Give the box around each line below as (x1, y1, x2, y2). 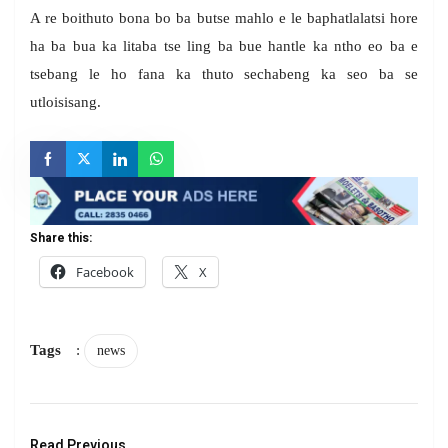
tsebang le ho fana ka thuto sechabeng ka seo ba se (30, 66, 418, 83)
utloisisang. (30, 94, 101, 111)
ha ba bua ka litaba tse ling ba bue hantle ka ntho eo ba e (30, 38, 418, 55)
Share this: (30, 228, 92, 247)
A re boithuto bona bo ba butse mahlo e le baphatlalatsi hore (30, 10, 418, 27)
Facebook (76, 262, 134, 281)
